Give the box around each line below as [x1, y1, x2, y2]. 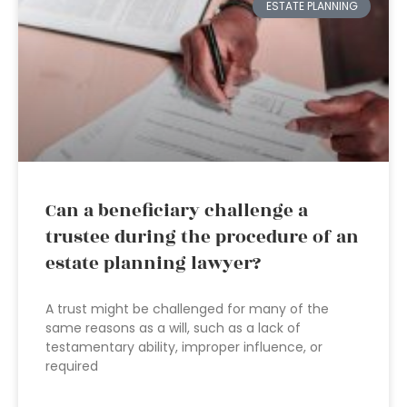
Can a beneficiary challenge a [45, 197, 308, 224]
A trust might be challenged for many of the [45, 300, 329, 318]
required [45, 357, 98, 375]
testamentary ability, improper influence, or [45, 338, 323, 356]
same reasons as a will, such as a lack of [45, 319, 301, 337]
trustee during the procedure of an [45, 223, 359, 251]
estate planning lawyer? [45, 250, 261, 277]
